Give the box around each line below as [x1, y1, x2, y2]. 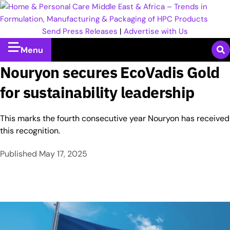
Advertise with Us [124, 26, 188, 36]
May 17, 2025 [39, 148, 87, 159]
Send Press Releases [42, 26, 118, 36]
